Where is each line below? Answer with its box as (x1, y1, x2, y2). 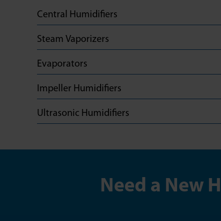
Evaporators (37, 59, 87, 69)
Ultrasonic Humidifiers (37, 109, 129, 118)
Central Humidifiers (37, 10, 117, 20)
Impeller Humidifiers (37, 84, 121, 94)
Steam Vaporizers (37, 35, 109, 44)
